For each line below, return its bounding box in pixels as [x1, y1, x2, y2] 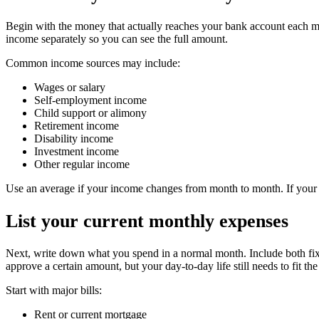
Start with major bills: [6, 283, 102, 296]
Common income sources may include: [6, 57, 180, 70]
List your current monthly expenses [6, 210, 288, 231]
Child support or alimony [34, 107, 147, 120]
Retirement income [34, 120, 119, 132]
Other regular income [34, 158, 130, 171]
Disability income [34, 132, 113, 145]
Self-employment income [34, 94, 147, 107]
